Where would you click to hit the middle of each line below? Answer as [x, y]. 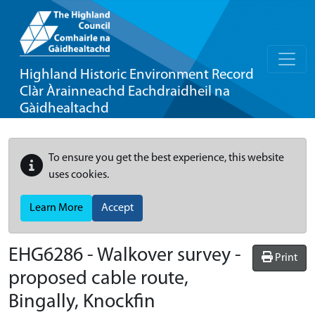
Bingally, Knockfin [82, 302]
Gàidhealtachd [64, 109]
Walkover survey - [169, 256]
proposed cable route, [98, 279]
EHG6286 [46, 256]
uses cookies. [79, 175]
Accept [117, 208]
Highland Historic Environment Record [137, 75]
